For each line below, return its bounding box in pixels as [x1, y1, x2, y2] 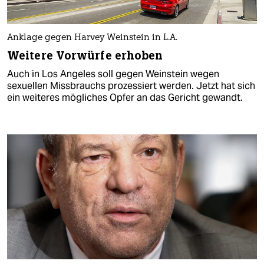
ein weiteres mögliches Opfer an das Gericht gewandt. [7, 91, 243, 104]
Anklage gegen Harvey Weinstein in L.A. [7, 34, 177, 43]
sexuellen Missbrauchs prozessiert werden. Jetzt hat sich [7, 80, 255, 93]
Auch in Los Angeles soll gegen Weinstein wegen [7, 68, 219, 81]
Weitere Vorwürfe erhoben [7, 48, 163, 64]
